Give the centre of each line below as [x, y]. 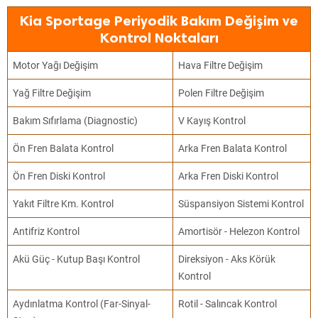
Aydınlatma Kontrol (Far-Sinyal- [82, 304]
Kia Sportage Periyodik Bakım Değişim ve [159, 21]
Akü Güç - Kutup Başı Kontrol [77, 259]
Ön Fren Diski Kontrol [59, 176]
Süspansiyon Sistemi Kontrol [241, 204]
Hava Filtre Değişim [221, 65]
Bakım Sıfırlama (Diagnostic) [76, 121]
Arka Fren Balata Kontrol [233, 148]
